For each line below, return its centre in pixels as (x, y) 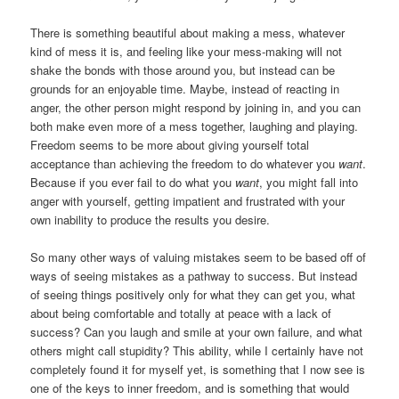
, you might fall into (309, 182)
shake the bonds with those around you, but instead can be (183, 69)
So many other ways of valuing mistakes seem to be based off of (199, 256)
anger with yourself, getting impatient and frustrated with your (188, 200)
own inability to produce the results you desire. (151, 219)
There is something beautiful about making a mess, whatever (188, 32)
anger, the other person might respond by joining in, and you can (196, 107)
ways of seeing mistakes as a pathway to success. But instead (194, 275)
